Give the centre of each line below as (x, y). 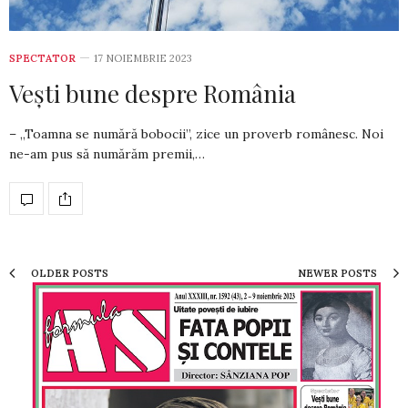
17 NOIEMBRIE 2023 (143, 59)
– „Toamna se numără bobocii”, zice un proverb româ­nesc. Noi (196, 134)
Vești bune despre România (153, 94)
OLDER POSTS (68, 274)
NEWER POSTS (339, 274)
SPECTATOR (42, 59)
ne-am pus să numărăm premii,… (107, 154)
